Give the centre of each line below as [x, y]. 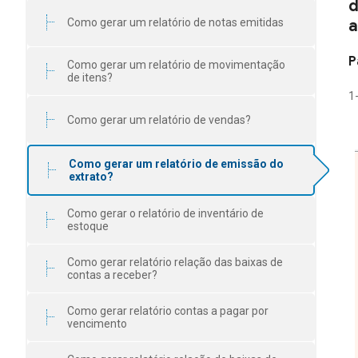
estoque [88, 226]
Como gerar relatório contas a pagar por [168, 311]
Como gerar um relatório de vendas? [159, 120]
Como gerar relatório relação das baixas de [175, 262]
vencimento [97, 324]
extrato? [91, 177]
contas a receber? [112, 275]
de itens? [90, 78]
